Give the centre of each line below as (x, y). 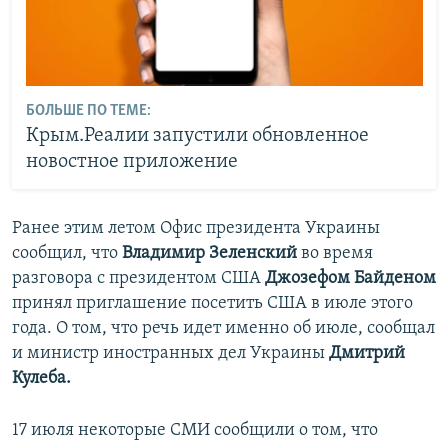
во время (337, 253)
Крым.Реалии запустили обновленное (197, 136)
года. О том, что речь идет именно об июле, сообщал (223, 328)
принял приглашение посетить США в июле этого (212, 303)
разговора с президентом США (138, 278)
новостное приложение (131, 162)
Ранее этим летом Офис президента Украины (196, 228)
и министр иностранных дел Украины (170, 353)
